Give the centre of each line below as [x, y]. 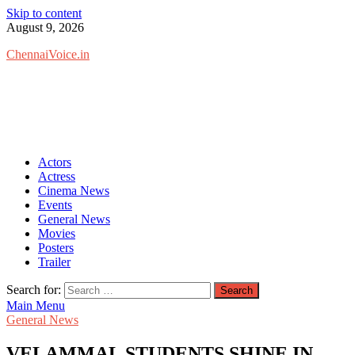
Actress [57, 176]
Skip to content [44, 13]
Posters [56, 248]
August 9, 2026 [45, 27]
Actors [55, 162]
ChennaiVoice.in [48, 54]
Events [55, 205]
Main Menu [36, 305]
